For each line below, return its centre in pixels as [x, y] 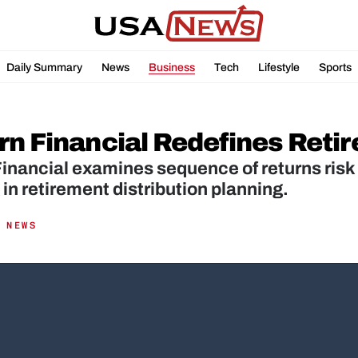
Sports [335, 67]
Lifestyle [279, 67]
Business [172, 67]
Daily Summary [44, 67]
